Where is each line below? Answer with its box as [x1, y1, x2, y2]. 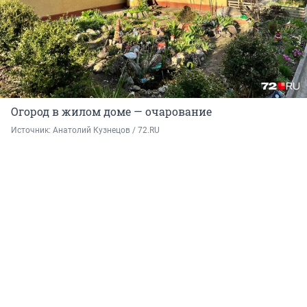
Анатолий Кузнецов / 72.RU [53, 125, 160, 136]
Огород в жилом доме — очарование [11, 104, 212, 119]
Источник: [11, 125, 53, 136]
